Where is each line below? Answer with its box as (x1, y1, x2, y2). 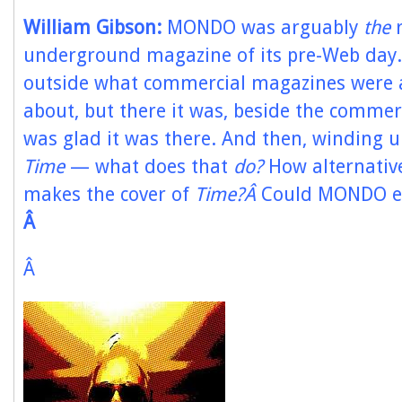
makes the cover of (23, 183, 195, 205)
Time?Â (195, 183, 261, 205)
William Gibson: (23, 16, 162, 39)
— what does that (65, 155, 233, 178)
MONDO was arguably (162, 16, 363, 39)
